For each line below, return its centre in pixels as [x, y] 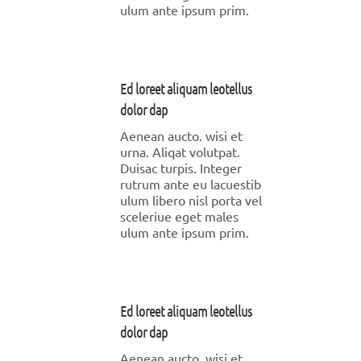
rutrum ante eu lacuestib [191, 184]
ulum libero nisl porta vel [191, 200]
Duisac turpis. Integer [181, 168]
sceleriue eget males [179, 216]
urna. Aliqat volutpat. [180, 151]
